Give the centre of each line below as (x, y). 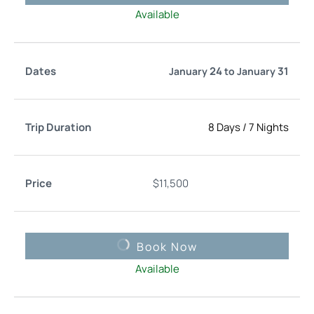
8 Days (224, 127)
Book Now (167, 246)
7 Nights (269, 127)
